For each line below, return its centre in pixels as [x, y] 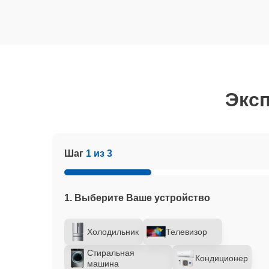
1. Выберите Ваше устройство [137, 198]
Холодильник [113, 232]
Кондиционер [222, 258]
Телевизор [187, 232]
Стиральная [111, 253]
